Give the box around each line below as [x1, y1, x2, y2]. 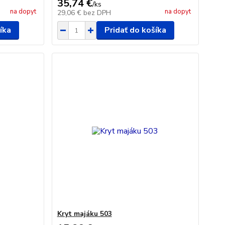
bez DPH [83, 8, 111, 18]
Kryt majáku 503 [57, 209, 112, 218]
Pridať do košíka [104, 25, 166, 36]
